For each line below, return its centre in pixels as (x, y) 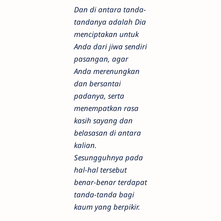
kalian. (85, 145)
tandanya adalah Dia (110, 22)
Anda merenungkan (107, 71)
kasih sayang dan (103, 121)
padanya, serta (99, 96)
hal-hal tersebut (100, 170)
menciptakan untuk (106, 34)
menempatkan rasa (106, 108)
